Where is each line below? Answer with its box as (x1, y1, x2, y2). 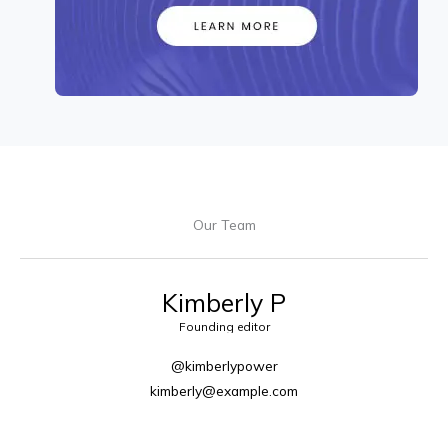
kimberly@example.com (150, 381, 298, 399)
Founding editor (178, 318, 270, 334)
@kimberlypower (170, 356, 278, 374)
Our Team (192, 215, 256, 233)
